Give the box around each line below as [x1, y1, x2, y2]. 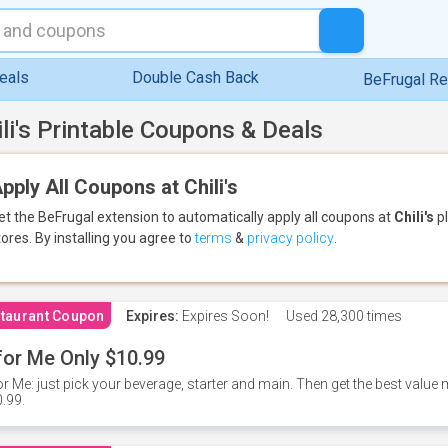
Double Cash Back [132, 68, 260, 87]
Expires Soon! [178, 308, 269, 324]
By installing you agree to [35, 230, 195, 246]
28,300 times [317, 308, 402, 324]
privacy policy [247, 230, 334, 246]
